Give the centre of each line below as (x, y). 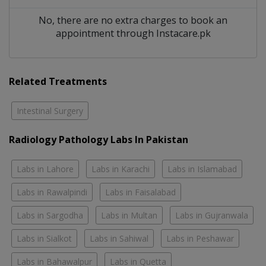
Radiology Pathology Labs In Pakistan (99, 139)
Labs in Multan (129, 215)
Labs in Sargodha (50, 215)
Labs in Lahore (45, 169)
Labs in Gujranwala (212, 215)
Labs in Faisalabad (140, 192)
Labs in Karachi (121, 169)
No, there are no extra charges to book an (133, 20)
